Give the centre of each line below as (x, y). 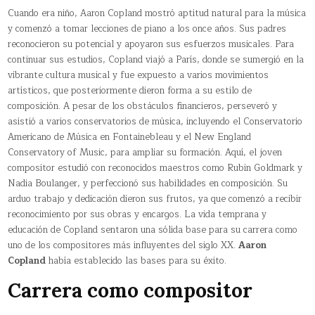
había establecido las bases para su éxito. (136, 261)
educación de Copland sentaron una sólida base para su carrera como (153, 230)
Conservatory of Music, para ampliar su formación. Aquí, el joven (145, 152)
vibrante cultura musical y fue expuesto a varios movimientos (139, 75)
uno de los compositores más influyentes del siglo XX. (123, 245)
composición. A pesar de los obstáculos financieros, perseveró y (143, 106)
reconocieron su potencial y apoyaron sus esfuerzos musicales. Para (151, 44)
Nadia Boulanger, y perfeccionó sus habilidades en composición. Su (148, 183)
